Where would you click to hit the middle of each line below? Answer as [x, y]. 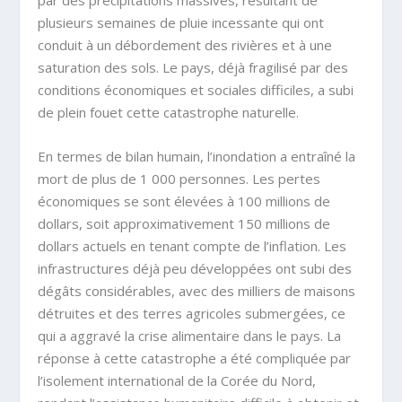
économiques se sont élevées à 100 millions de [184, 201]
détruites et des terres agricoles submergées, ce [192, 314]
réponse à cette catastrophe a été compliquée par [195, 358]
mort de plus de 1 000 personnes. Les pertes [179, 179]
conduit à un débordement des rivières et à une [185, 45]
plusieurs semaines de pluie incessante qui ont [181, 23]
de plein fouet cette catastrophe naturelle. [169, 113]
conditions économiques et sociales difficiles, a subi [196, 90]
